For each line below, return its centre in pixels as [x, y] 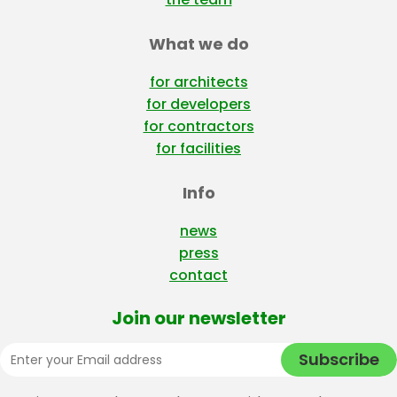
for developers [198, 104]
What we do [198, 43]
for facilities [198, 148]
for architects [198, 82]
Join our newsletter [198, 318]
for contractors [198, 126]
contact [198, 275]
